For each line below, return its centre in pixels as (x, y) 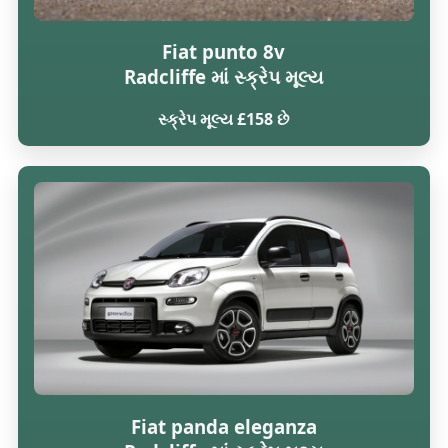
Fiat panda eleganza (223, 426)
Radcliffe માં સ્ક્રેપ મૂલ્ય (223, 77)
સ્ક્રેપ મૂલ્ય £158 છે (224, 118)
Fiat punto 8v (224, 52)
